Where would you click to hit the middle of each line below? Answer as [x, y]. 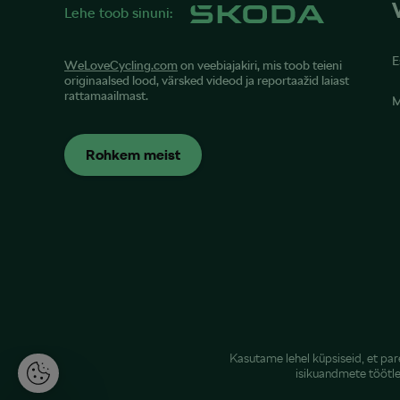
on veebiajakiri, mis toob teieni [260, 66]
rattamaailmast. [106, 96]
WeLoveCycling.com [121, 66]
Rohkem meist [133, 154]
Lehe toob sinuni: [118, 13]
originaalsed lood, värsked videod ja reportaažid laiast [207, 81]
